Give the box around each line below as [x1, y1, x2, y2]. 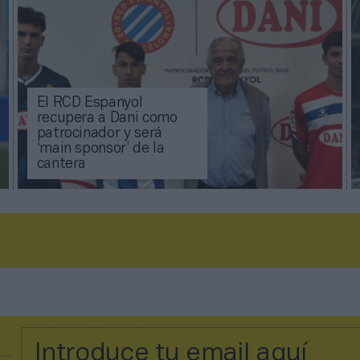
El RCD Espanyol [36, 96, 143, 111]
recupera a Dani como [36, 112, 178, 126]
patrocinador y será [36, 127, 162, 141]
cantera [36, 157, 87, 172]
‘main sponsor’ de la [36, 142, 165, 157]
